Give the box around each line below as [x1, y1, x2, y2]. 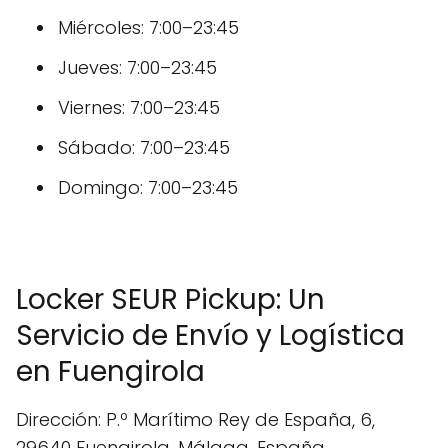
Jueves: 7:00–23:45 [58, 55, 217, 80]
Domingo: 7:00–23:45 [58, 175, 238, 200]
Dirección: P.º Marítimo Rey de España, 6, [16, 407, 375, 432]
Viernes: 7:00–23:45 [58, 95, 220, 120]
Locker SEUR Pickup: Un [16, 280, 325, 319]
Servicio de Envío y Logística [16, 316, 405, 355]
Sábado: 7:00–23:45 [58, 135, 230, 160]
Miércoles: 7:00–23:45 [58, 15, 239, 40]
